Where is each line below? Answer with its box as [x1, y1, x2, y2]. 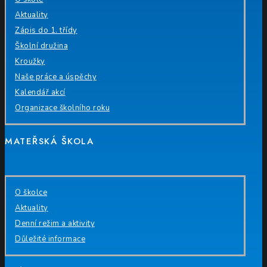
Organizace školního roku [15, 103, 110, 114]
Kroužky [15, 56, 45, 67]
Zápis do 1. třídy [15, 25, 77, 36]
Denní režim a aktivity [15, 218, 95, 229]
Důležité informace [15, 234, 85, 245]
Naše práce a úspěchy [15, 72, 97, 83]
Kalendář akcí [15, 87, 66, 98]
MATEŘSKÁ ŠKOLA [5, 135, 94, 148]
